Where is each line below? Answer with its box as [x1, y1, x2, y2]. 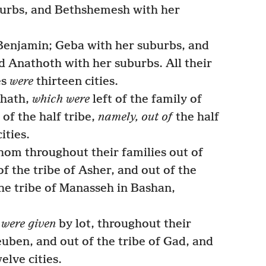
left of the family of [89, 92, 202, 106]
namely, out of [98, 110, 173, 124]
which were [31, 92, 90, 106]
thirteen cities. [33, 74, 118, 88]
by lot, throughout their [55, 217, 191, 231]
